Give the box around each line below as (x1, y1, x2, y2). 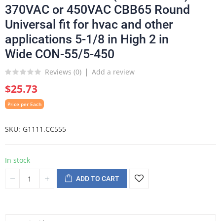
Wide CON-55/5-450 (5, 47, 114, 61)
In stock (5, 155, 30, 165)
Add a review (92, 67, 135, 76)
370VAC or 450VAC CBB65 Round (5, 2, 190, 17)
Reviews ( (45, 67, 75, 76)
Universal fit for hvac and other (5, 17, 173, 32)
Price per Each (7, 101, 41, 108)
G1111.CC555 (23, 124, 66, 134)
